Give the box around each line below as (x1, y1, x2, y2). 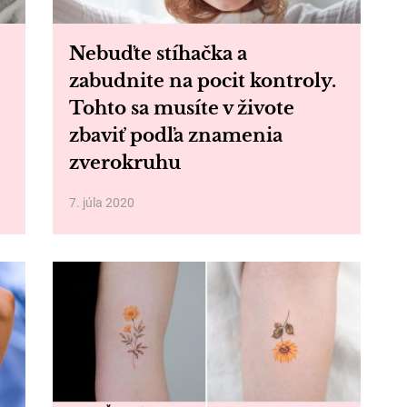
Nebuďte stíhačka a (68, 43, 247, 65)
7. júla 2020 (68, 195, 134, 210)
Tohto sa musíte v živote (68, 97, 294, 119)
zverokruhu (68, 152, 181, 174)
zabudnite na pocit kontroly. (68, 70, 336, 92)
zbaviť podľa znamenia (68, 124, 283, 146)
